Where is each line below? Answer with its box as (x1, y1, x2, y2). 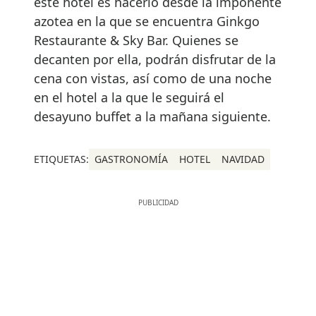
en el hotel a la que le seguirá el (34, 89, 224, 107)
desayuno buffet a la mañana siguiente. (34, 108, 271, 126)
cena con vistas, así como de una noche (34, 70, 272, 87)
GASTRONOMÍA (95, 152, 168, 166)
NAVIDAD (221, 152, 265, 166)
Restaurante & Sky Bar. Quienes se (34, 32, 238, 49)
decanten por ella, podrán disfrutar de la (34, 51, 276, 68)
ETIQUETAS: (34, 152, 89, 166)
